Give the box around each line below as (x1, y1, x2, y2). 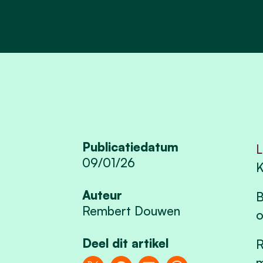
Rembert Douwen (82, 203, 181, 219)
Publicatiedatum (82, 139, 179, 155)
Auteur (82, 187, 123, 203)
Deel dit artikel (82, 235, 169, 251)
